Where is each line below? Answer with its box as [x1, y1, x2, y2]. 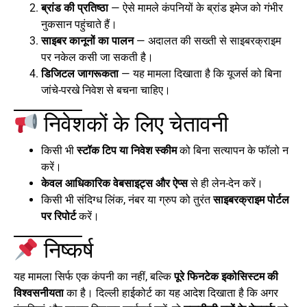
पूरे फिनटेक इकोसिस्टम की [174, 270, 278, 284]
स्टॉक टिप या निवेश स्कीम [77, 144, 177, 158]
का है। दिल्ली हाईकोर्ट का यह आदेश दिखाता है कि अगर [64, 286, 278, 300]
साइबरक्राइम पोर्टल [213, 193, 289, 207]
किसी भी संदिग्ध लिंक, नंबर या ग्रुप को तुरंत [41, 193, 213, 207]
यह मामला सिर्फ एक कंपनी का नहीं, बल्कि [14, 270, 174, 284]
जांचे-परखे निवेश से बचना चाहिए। [41, 84, 171, 97]
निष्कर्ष [38, 237, 94, 264]
